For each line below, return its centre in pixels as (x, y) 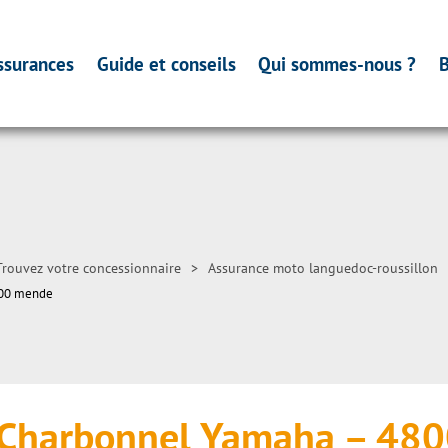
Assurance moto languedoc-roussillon (323, 268)
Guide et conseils (166, 63)
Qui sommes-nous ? (337, 63)
